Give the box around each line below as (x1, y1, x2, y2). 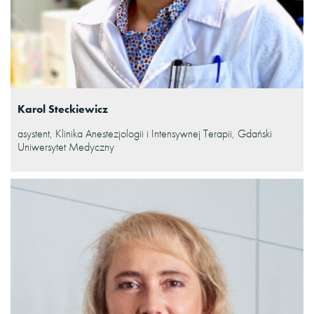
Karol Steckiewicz (18, 101, 108, 116)
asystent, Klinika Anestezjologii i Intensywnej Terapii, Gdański (18, 125, 272, 141)
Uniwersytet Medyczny (18, 139, 114, 154)
